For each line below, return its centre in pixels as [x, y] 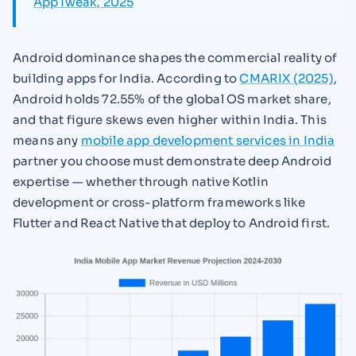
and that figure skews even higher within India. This [170, 120]
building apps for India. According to [126, 79]
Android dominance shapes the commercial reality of [175, 58]
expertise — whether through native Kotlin [141, 182]
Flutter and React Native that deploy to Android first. [172, 223]
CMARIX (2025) [286, 79]
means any [47, 141]
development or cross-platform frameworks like [159, 203]
